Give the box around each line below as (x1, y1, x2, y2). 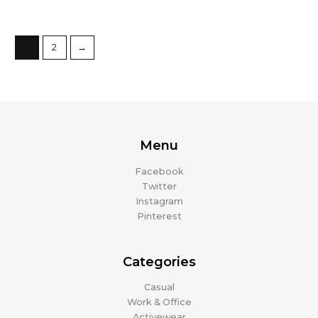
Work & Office (126, 297, 192, 308)
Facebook (134, 165, 184, 177)
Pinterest (136, 210, 182, 221)
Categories (122, 253, 196, 270)
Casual (143, 282, 175, 293)
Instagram (135, 195, 183, 207)
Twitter (141, 180, 177, 192)
